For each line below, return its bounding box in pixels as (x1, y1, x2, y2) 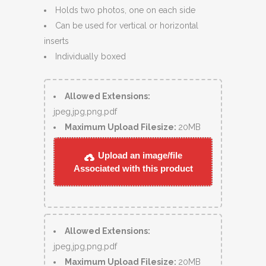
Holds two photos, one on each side (55, 5, 195, 15)
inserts (44, 36, 69, 46)
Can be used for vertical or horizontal (55, 20, 198, 30)
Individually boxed (55, 51, 126, 61)
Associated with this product (73, 163, 193, 173)
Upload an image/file (96, 150, 182, 160)
